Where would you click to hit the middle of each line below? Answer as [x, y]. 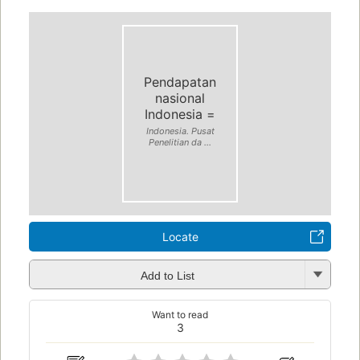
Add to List [167, 275]
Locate [180, 237]
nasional [180, 98]
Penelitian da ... [180, 142]
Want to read [180, 315]
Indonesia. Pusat [180, 131]
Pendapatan [180, 82]
